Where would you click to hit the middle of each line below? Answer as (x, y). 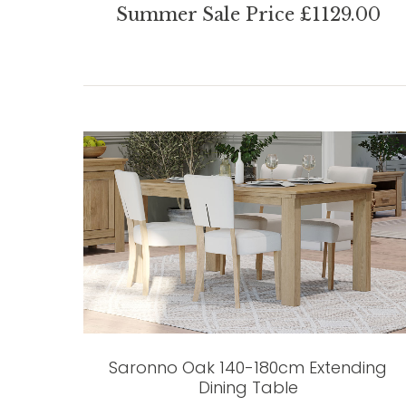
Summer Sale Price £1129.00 (248, 15)
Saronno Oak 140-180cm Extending (248, 368)
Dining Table (248, 388)
